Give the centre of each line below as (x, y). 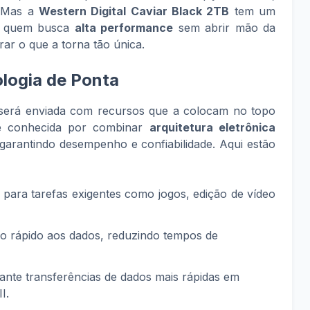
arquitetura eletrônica (212, 127)
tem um (253, 11)
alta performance (124, 28)
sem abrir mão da (225, 28)
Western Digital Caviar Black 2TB (134, 11)
